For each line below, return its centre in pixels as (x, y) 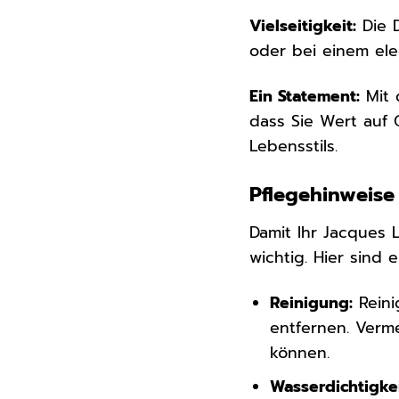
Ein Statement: (305, 96)
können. (300, 352)
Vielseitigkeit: (303, 26)
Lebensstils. (294, 146)
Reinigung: (312, 302)
